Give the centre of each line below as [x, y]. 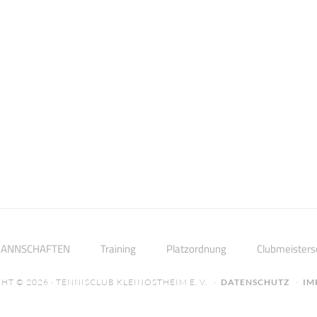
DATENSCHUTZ [255, 282]
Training [118, 249]
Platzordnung [196, 249]
